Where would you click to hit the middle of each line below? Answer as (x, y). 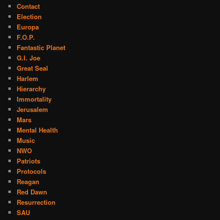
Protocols (32, 171)
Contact (28, 6)
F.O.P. (26, 37)
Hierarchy (31, 89)
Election (29, 17)
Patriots (29, 161)
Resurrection (36, 202)
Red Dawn (32, 192)
